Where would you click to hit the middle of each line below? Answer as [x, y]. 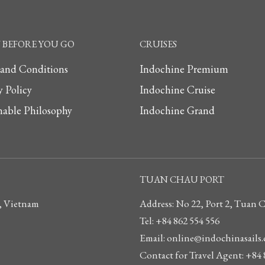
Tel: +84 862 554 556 [180, 220]
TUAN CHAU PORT [182, 179]
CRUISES [158, 44]
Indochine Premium [184, 69]
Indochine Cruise [177, 89]
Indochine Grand [177, 110]
